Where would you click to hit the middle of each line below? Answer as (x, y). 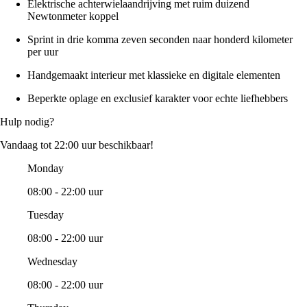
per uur (43, 52)
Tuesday (46, 215)
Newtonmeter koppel (73, 16)
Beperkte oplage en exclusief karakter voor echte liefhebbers (158, 99)
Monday (46, 169)
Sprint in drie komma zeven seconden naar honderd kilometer (160, 40)
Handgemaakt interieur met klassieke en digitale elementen (154, 75)
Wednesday (52, 262)
